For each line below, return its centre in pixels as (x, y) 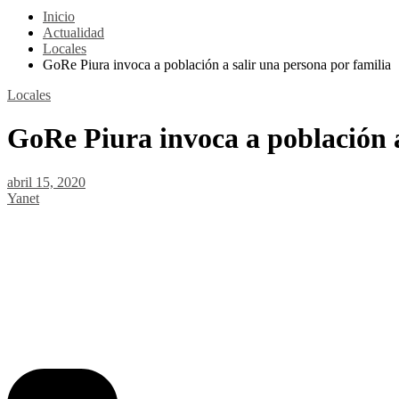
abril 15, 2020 (46, 182)
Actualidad (73, 33)
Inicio (59, 16)
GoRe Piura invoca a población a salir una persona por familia (217, 65)
